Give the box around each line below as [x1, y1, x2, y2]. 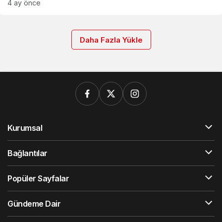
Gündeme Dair [7, 199, 61, 209]
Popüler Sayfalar [7, 173, 69, 183]
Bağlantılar [7, 148, 48, 158]
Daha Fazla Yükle [79, 35, 143, 45]
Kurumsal [7, 123, 43, 133]
